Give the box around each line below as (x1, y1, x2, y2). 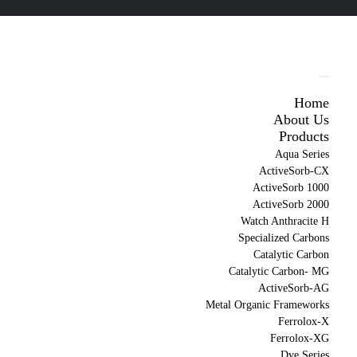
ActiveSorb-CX (258, 165, 329, 178)
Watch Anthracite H (240, 215, 329, 228)
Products (278, 128, 329, 145)
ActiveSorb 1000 (252, 182, 329, 194)
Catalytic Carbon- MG (228, 265, 329, 278)
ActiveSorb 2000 (252, 198, 329, 211)
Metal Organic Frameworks (205, 299, 329, 312)
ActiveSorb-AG (257, 282, 329, 295)
